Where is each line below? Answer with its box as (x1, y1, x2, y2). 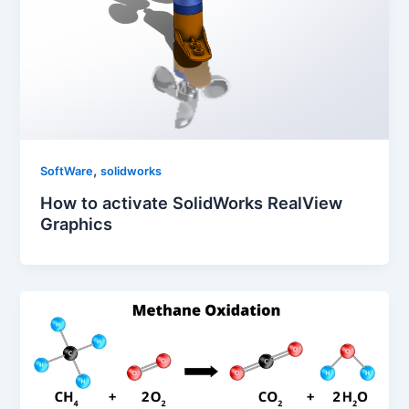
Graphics (40, 214, 113, 235)
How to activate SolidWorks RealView (40, 193, 343, 214)
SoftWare (40, 164, 94, 179)
